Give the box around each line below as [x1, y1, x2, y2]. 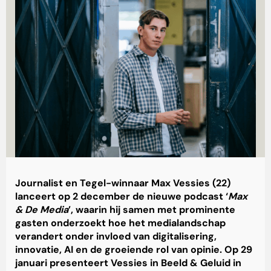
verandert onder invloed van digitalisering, [15, 230, 217, 243]
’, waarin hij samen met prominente [68, 203, 235, 217]
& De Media [15, 203, 68, 217]
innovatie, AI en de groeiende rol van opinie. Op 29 [15, 243, 252, 256]
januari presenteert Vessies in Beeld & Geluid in [15, 256, 241, 270]
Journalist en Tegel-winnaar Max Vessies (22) [15, 177, 230, 190]
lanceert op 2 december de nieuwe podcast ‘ [15, 190, 228, 203]
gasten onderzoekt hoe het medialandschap [15, 217, 226, 230]
